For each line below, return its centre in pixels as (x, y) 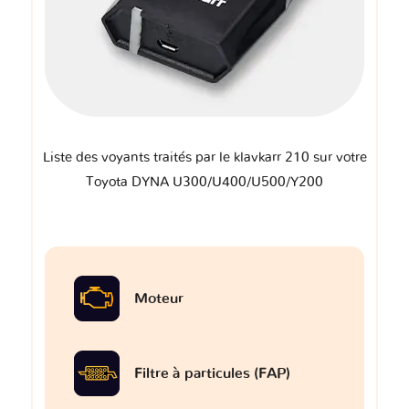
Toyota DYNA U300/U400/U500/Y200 (204, 183)
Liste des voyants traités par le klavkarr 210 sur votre (204, 158)
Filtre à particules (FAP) (212, 374)
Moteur (159, 299)
